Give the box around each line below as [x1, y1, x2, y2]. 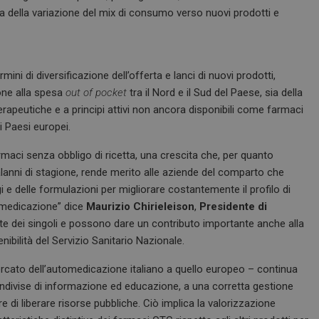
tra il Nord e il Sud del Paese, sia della [127, 86, 303, 99]
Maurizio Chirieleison [86, 200, 194, 213]
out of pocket [63, 86, 127, 99]
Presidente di [199, 200, 267, 213]
